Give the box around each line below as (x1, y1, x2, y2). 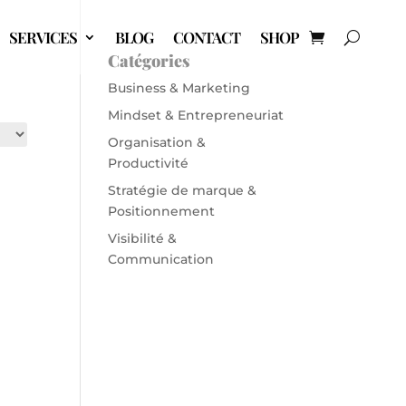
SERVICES (8, 27, 77, 47)
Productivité (108, 155, 189, 171)
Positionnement (108, 203, 216, 219)
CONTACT (172, 27, 240, 47)
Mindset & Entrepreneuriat (108, 107, 285, 123)
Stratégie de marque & (108, 182, 257, 198)
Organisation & (108, 134, 207, 150)
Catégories (108, 50, 191, 72)
